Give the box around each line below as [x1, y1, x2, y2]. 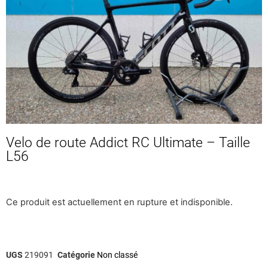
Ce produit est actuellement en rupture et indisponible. [6, 197, 233, 208]
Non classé [97, 249, 138, 260]
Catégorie [57, 249, 95, 260]
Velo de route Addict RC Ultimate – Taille [6, 135, 250, 151]
